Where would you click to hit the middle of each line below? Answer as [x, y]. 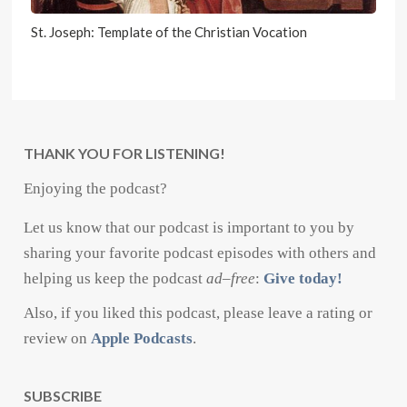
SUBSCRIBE [63, 396]
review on [58, 339]
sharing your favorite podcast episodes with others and [200, 253]
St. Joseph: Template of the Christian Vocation [169, 32]
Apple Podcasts [142, 339]
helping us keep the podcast [115, 279]
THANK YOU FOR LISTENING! [125, 154]
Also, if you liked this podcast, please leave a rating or [199, 313]
